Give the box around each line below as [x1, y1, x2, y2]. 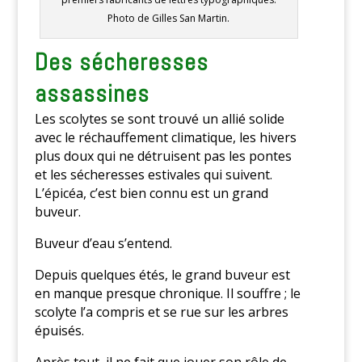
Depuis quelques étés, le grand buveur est [34, 266, 290, 284]
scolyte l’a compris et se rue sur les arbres [34, 303, 288, 322]
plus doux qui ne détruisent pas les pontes [34, 147, 292, 166]
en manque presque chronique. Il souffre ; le [34, 284, 301, 303]
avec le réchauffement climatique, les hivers [34, 128, 297, 147]
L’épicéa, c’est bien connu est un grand [34, 184, 268, 203]
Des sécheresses [34, 47, 208, 78]
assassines [34, 78, 149, 110]
